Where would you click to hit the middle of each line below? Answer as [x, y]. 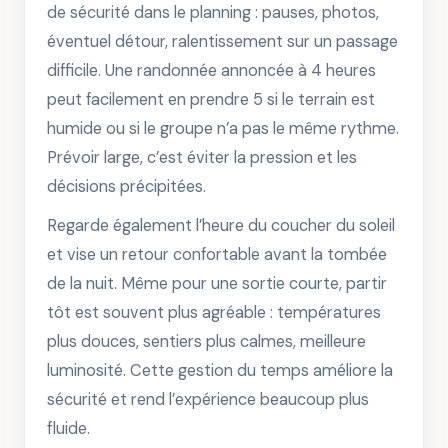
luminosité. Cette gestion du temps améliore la [220, 370]
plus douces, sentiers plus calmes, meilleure [206, 341]
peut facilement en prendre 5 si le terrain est [211, 99]
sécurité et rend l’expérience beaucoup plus [208, 399]
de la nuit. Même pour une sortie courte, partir [217, 283]
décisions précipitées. [126, 186]
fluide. [68, 428]
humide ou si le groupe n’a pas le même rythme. [223, 128]
